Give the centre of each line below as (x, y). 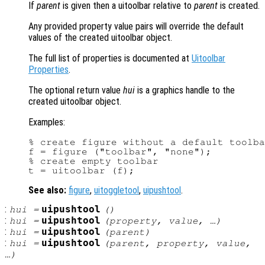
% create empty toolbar (93, 161)
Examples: (47, 122)
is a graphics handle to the (185, 91)
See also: (47, 190)
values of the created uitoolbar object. (100, 38)
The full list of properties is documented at (110, 59)
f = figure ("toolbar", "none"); (120, 152)
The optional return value (76, 91)
